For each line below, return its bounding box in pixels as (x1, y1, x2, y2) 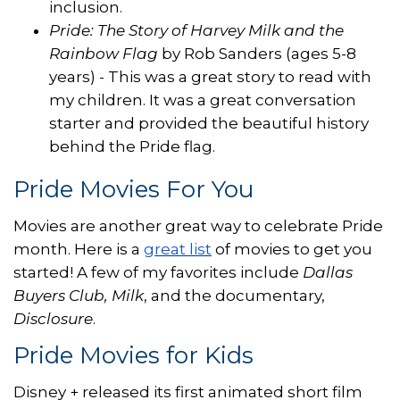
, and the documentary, (144, 286, 325, 304)
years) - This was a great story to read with (49, 67, 371, 86)
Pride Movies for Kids (13, 340, 254, 370)
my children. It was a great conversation (49, 90, 356, 109)
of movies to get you (212, 239, 372, 258)
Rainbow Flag (49, 44, 158, 62)
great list (144, 239, 212, 258)
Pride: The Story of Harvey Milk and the (49, 21, 344, 39)
